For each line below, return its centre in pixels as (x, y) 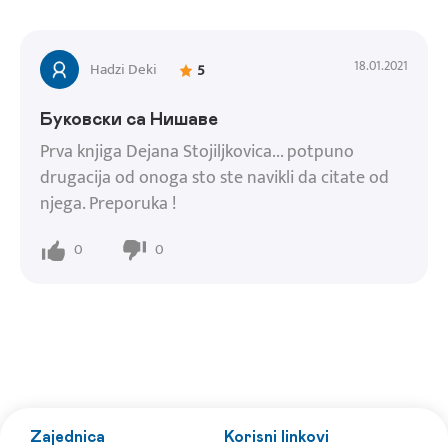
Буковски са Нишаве (129, 119)
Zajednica (67, 437)
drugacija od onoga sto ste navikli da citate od (214, 177)
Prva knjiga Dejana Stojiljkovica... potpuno (197, 151)
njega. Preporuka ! (108, 203)
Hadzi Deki (123, 70)
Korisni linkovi (276, 437)
